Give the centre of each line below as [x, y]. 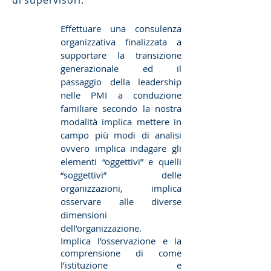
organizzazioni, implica [121, 188]
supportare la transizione [121, 55]
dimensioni [84, 215]
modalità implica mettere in [121, 122]
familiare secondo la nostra [121, 108]
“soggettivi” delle [121, 175]
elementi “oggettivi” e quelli [121, 162]
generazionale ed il [121, 68]
